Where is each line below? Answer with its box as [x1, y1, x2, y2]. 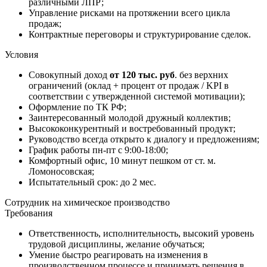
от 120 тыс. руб [110, 69, 175, 80]
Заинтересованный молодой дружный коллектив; [29, 112, 231, 123]
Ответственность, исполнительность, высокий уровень [29, 228, 254, 238]
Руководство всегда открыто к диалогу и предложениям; [29, 133, 259, 144]
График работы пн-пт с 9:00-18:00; [29, 144, 168, 155]
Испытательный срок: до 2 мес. [29, 176, 156, 187]
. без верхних [175, 69, 228, 80]
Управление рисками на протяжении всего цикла [29, 7, 230, 18]
